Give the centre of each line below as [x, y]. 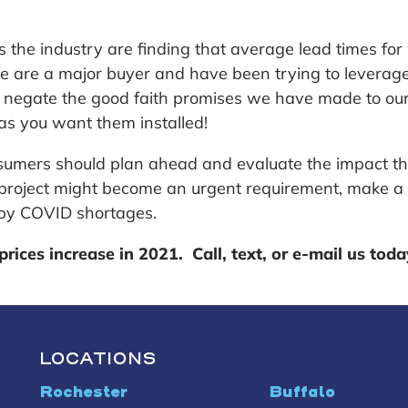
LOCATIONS [98, 359]
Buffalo [301, 393]
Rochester [84, 393]
